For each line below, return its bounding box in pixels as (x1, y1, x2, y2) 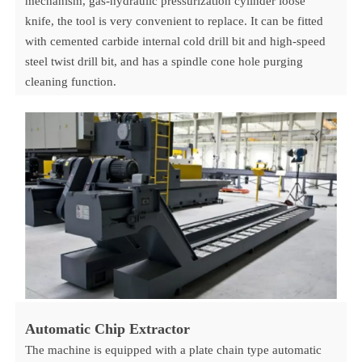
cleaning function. (25, 75, 117, 89)
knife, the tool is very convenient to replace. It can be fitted (25, 15, 324, 28)
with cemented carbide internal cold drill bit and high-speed (25, 35, 326, 48)
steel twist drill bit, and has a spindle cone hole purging (25, 55, 304, 69)
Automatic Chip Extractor (25, 321, 191, 338)
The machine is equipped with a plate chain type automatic (25, 343, 322, 357)
